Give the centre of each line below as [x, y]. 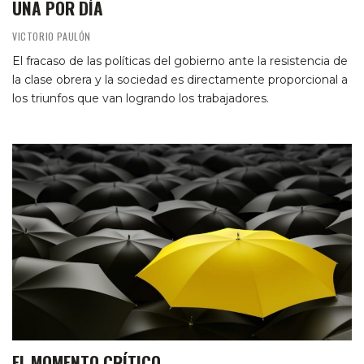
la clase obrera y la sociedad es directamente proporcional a [180, 79]
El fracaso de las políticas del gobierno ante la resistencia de [180, 61]
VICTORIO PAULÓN [52, 36]
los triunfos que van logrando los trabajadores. [141, 98]
